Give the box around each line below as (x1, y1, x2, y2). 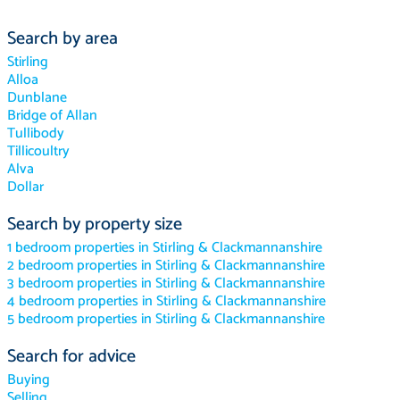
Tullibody (7, 121, 65, 146)
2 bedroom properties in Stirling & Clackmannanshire (7, 253, 325, 278)
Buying (7, 367, 51, 392)
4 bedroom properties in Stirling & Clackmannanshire (7, 288, 326, 313)
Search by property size (7, 209, 183, 239)
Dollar (7, 174, 45, 199)
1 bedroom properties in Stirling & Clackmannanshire (7, 235, 322, 260)
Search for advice (7, 341, 137, 371)
